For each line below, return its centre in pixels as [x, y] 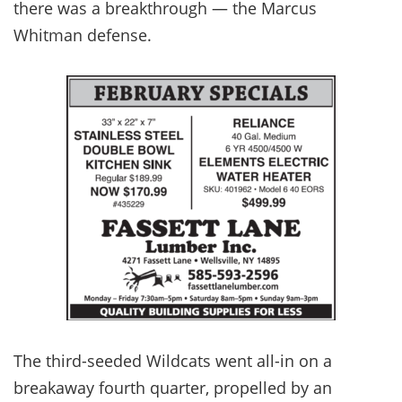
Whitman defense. [83, 35]
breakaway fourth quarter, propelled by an [173, 387]
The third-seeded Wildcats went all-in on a [173, 360]
